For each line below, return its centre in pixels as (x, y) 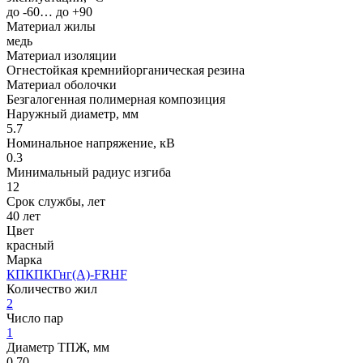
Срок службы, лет (56, 201)
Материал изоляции (62, 55)
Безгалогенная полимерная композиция (116, 99)
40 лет (23, 216)
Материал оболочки (62, 84)
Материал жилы (51, 26)
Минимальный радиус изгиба (89, 172)
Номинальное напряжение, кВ (91, 143)
